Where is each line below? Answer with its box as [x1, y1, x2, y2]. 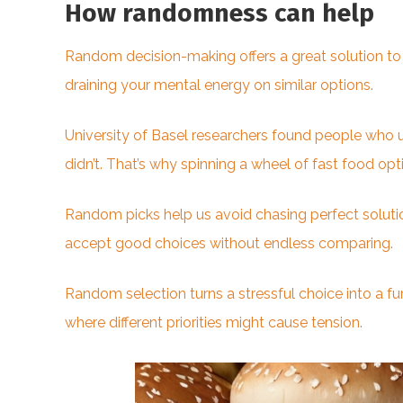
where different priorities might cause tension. [65, 314, 363, 332]
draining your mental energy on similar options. [65, 76, 373, 94]
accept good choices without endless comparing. [65, 235, 393, 253]
